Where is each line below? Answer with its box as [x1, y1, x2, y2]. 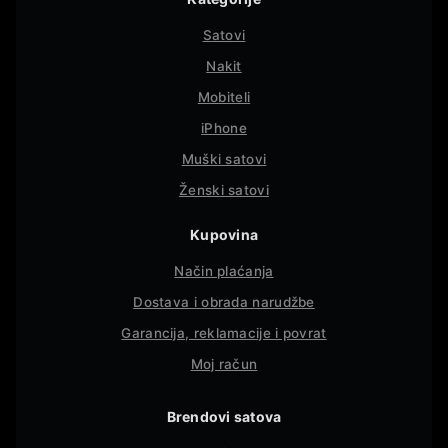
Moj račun [190, 356, 258, 373]
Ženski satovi [179, 182, 269, 199]
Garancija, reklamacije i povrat [121, 325, 327, 342]
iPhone [201, 120, 247, 137]
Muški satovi [181, 151, 267, 168]
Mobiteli [197, 89, 251, 106]
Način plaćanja [174, 263, 274, 280]
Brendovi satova [166, 408, 282, 426]
